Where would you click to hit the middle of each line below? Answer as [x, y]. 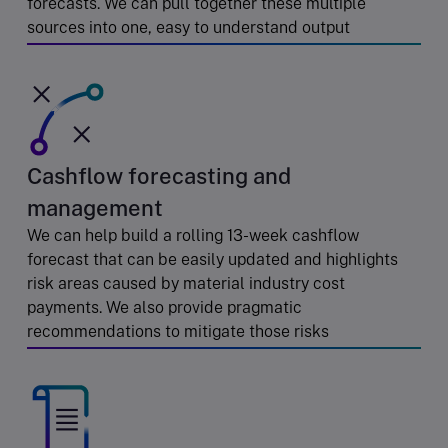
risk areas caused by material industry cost [186, 283]
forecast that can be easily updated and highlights [212, 259]
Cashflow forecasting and [159, 175]
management [95, 207]
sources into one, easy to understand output [188, 27]
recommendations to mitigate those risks [178, 331]
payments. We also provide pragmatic [164, 307]
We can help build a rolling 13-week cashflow [193, 235]
